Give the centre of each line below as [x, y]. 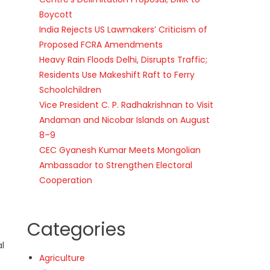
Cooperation [66, 180]
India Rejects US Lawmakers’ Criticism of [124, 29]
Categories [77, 229]
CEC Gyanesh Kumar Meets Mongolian [120, 150]
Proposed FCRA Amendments [101, 44]
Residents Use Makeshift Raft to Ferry [117, 74]
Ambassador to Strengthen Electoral [116, 165]
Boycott [56, 14]
